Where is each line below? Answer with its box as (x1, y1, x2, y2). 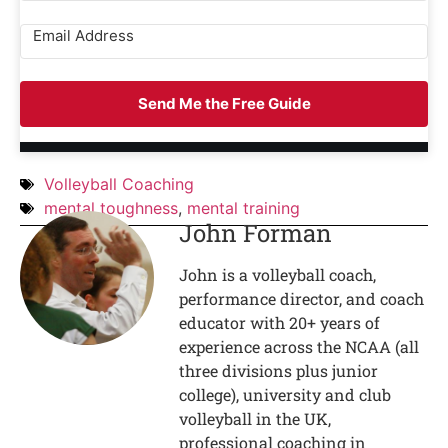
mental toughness (44, 198, 178, 219)
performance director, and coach (179, 288, 425, 310)
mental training (187, 198, 300, 219)
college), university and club (179, 384, 392, 406)
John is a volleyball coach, (179, 264, 377, 286)
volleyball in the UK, (179, 408, 332, 430)
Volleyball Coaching (44, 174, 194, 195)
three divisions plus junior (179, 360, 379, 382)
